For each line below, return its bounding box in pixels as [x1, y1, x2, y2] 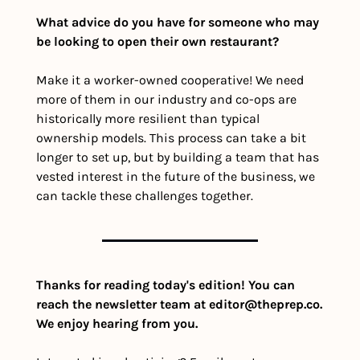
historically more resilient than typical [36, 111, 260, 127]
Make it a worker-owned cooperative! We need [36, 72, 304, 88]
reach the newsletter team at [36, 297, 209, 313]
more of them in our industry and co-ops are [36, 92, 297, 108]
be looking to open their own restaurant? [36, 34, 279, 50]
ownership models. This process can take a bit [36, 130, 306, 146]
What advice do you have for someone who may [36, 14, 319, 31]
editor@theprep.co [209, 297, 320, 313]
